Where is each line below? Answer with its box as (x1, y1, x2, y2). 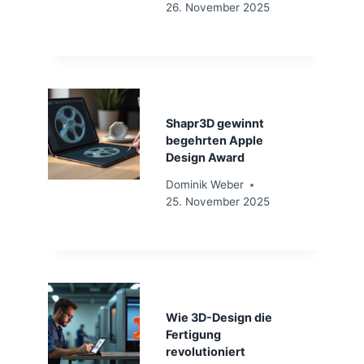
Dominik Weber (165, 178, 244, 192)
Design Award (165, 149, 245, 164)
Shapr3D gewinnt (165, 115, 264, 130)
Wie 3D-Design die (165, 310, 272, 325)
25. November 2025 (165, 195, 270, 209)
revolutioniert (165, 344, 245, 359)
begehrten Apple (165, 132, 263, 147)
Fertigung (165, 327, 221, 342)
